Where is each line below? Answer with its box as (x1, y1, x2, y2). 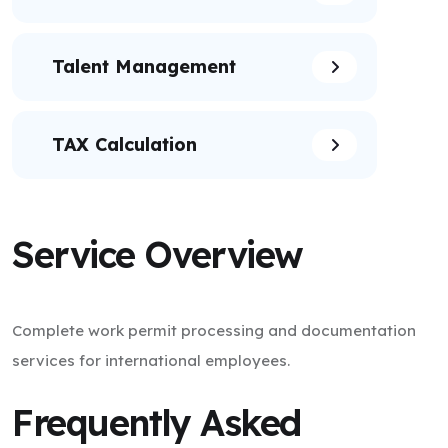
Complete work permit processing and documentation (12, 321, 416, 340)
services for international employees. (12, 351, 290, 370)
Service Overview (12, 232, 303, 277)
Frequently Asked (12, 400, 301, 445)
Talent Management (52, 55, 236, 78)
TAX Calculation (52, 133, 197, 156)
